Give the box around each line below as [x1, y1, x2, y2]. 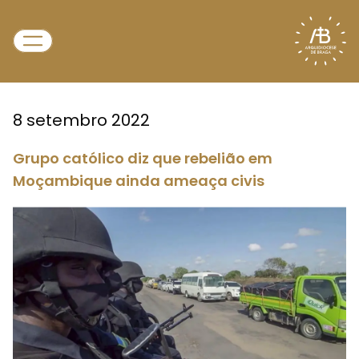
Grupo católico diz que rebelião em [13, 148, 272, 168]
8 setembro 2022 [13, 109, 150, 131]
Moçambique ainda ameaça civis [13, 171, 264, 191]
